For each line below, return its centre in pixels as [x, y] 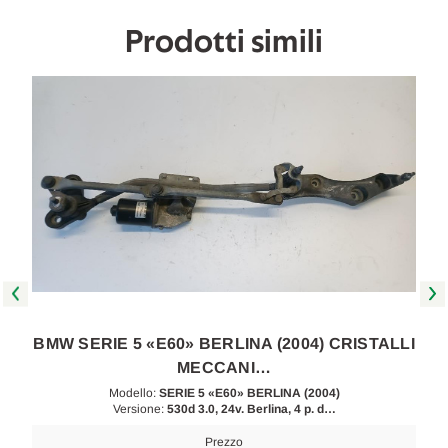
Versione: [139, 408]
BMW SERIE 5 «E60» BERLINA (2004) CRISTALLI [224, 344]
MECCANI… [224, 368]
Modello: [133, 392]
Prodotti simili [224, 42]
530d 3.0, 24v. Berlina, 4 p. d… [251, 408]
